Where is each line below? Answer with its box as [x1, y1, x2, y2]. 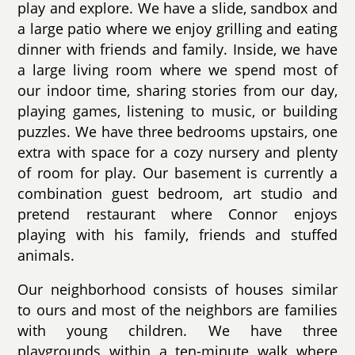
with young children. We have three [17, 321, 338, 341]
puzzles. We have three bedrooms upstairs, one [17, 121, 338, 141]
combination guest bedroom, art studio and [17, 183, 338, 203]
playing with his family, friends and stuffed [17, 224, 338, 244]
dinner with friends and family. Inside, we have [17, 39, 338, 59]
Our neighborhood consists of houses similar [17, 280, 338, 300]
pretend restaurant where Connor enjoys [17, 204, 338, 223]
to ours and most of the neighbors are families [17, 300, 338, 320]
